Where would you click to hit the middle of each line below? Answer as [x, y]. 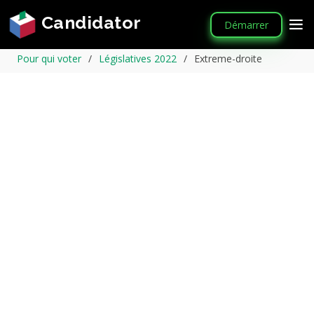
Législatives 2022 [138, 59]
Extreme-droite [228, 59]
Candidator [89, 23]
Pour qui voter [49, 59]
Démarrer [246, 25]
